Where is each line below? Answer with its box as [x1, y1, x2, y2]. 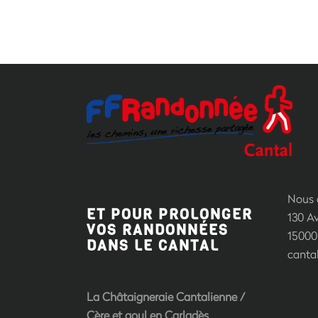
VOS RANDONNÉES [87, 220, 229, 240]
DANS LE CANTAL [87, 236, 219, 256]
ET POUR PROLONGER [87, 204, 253, 224]
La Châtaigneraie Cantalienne [87, 288, 237, 304]
